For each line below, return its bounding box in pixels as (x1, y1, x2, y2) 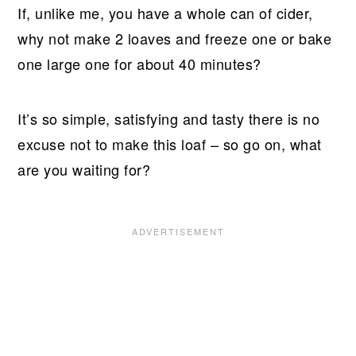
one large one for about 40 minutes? (17, 53, 261, 75)
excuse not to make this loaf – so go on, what (17, 133, 322, 155)
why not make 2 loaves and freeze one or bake (17, 28, 332, 49)
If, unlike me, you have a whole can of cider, (17, 2, 313, 24)
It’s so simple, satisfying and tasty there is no (17, 108, 320, 130)
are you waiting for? (17, 159, 151, 180)
